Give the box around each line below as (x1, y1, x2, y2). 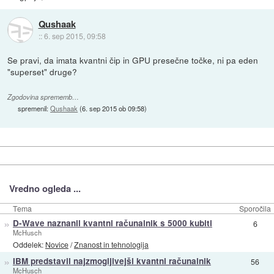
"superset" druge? (7, 65, 78, 78)
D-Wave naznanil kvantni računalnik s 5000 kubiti (12, 217, 212, 229)
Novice (45, 239, 68, 250)
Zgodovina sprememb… (7, 92, 80, 102)
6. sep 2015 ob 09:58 (82, 103, 145, 114)
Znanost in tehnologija (73, 239, 149, 250)
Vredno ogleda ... (9, 181, 81, 195)
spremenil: (18, 103, 51, 114)
